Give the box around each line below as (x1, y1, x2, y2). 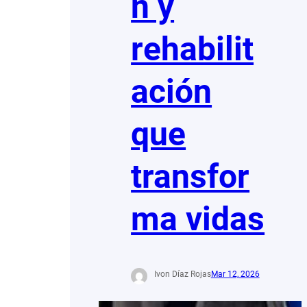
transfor (131, 157, 250, 197)
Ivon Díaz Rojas (153, 269, 211, 280)
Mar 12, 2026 (210, 269, 260, 280)
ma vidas (131, 199, 265, 239)
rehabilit (131, 29, 254, 69)
